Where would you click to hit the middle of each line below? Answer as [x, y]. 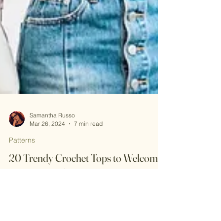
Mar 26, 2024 [47, 155]
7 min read [88, 155]
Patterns [22, 172]
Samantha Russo [52, 147]
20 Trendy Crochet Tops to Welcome [86, 189]
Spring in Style [39, 204]
